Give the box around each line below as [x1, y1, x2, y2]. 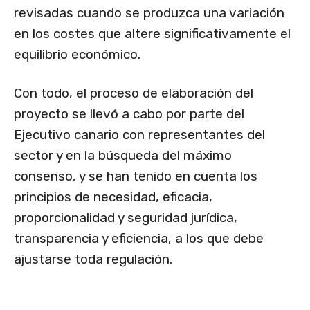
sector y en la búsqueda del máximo [14, 147, 232, 164]
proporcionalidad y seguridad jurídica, [14, 210, 237, 226]
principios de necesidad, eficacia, [14, 189, 212, 206]
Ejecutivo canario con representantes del [14, 127, 265, 143]
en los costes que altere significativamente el [14, 26, 291, 42]
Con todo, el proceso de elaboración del [14, 85, 253, 102]
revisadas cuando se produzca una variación [14, 5, 284, 21]
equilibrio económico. [14, 46, 140, 63]
